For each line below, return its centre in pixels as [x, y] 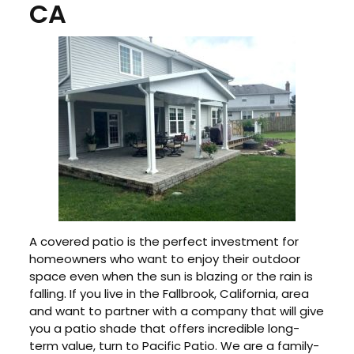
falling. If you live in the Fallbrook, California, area [169, 294]
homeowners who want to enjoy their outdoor [165, 259]
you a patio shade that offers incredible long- [165, 329]
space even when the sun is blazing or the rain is [171, 277]
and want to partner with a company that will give [177, 311]
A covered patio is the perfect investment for [164, 242]
